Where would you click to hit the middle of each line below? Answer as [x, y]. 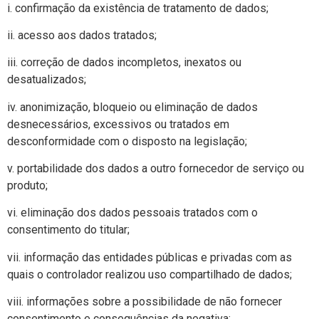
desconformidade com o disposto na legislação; [127, 141]
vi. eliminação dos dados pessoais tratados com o [132, 213]
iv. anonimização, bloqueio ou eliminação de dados [132, 107]
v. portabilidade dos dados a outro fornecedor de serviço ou [156, 169]
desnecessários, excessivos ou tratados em [118, 124]
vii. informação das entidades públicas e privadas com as [150, 257]
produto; [27, 186]
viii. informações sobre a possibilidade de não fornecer [145, 302]
